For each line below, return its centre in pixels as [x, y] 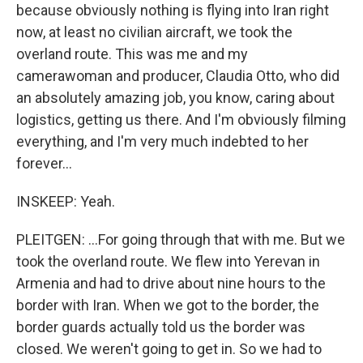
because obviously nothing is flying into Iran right [173, 10]
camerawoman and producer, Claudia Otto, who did [178, 76]
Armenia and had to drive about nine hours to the [171, 283]
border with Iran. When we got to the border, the [168, 305]
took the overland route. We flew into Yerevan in [168, 261]
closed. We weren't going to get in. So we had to [169, 349]
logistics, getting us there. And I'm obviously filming [181, 120]
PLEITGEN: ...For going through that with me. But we [181, 239]
